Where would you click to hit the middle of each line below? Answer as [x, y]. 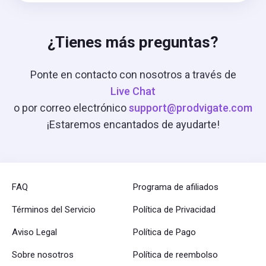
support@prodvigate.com [191, 108]
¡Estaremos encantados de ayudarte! [133, 124]
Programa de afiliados [176, 187]
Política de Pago [164, 232]
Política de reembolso [175, 255]
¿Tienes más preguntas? [133, 42]
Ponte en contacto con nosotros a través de [133, 75]
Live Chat [133, 91]
